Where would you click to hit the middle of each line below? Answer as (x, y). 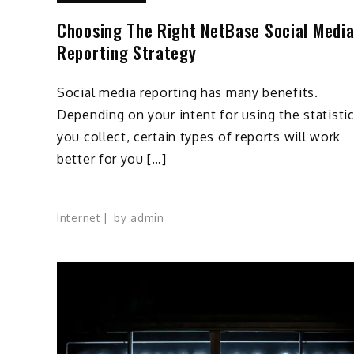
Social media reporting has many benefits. (188, 93)
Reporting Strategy (127, 53)
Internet (79, 217)
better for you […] (112, 159)
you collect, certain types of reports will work (199, 137)
